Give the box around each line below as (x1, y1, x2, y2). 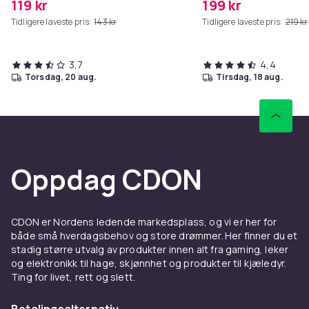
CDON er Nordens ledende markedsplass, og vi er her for (11, 215, 277, 228)
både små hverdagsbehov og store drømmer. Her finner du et (11, 228, 298, 242)
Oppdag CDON (11, 159, 202, 198)
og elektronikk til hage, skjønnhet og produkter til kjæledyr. (11, 256, 287, 270)
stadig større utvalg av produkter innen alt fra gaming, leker (11, 242, 289, 256)
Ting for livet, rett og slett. (11, 270, 136, 283)
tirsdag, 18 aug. (222, 70, 283, 83)
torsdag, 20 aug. (30, 70, 97, 83)
